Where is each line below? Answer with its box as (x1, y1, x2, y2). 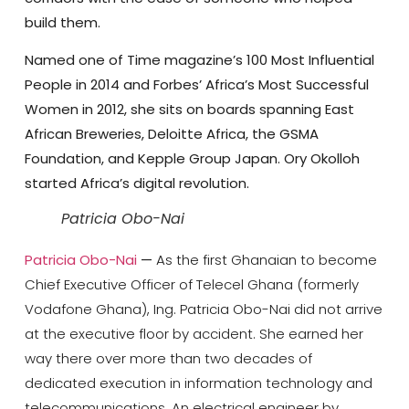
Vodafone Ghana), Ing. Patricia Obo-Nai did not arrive (24, 299, 383, 320)
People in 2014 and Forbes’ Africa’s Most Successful (24, 75, 369, 95)
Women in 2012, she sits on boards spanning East (24, 100, 354, 120)
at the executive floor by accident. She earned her (24, 324, 363, 344)
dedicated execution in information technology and (24, 373, 372, 393)
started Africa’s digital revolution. (24, 173, 249, 194)
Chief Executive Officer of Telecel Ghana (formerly (24, 275, 359, 295)
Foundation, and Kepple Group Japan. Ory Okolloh (24, 149, 360, 169)
